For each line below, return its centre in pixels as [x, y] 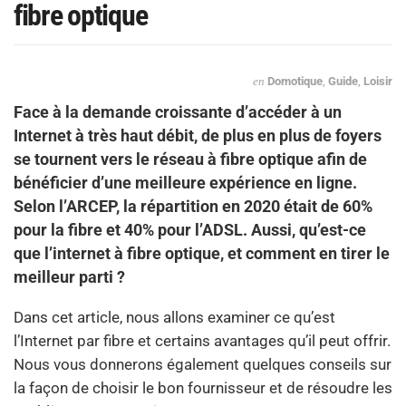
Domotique [295, 81]
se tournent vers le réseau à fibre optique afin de [190, 159]
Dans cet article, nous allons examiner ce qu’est [174, 317]
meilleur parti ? [69, 276]
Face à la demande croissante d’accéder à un [178, 111]
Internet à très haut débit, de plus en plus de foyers [198, 135]
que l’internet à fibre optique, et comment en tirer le [202, 253]
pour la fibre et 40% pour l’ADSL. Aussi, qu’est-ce [190, 229]
